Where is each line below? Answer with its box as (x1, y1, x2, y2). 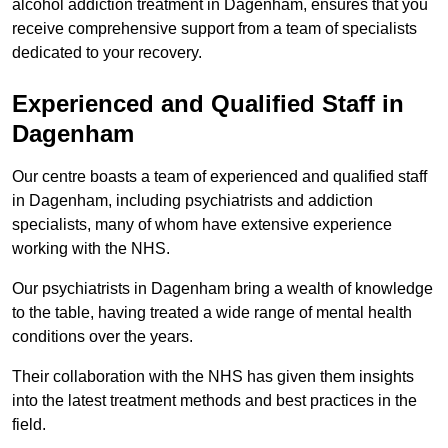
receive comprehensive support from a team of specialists (12, 20, 417, 38)
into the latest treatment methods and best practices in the (12, 392, 417, 410)
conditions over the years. (12, 328, 197, 346)
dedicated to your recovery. (12, 44, 202, 62)
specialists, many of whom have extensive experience (12, 216, 392, 234)
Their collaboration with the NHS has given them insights (12, 368, 414, 386)
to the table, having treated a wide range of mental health (12, 304, 412, 322)
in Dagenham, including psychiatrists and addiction (12, 192, 373, 210)
